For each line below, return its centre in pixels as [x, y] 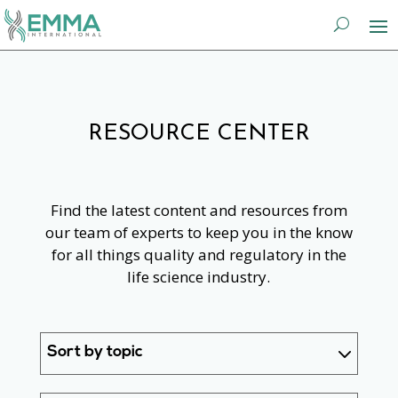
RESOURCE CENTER [199, 133]
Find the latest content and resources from [199, 210]
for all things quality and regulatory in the [199, 254]
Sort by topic [96, 353]
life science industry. [199, 276]
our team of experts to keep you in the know [199, 232]
